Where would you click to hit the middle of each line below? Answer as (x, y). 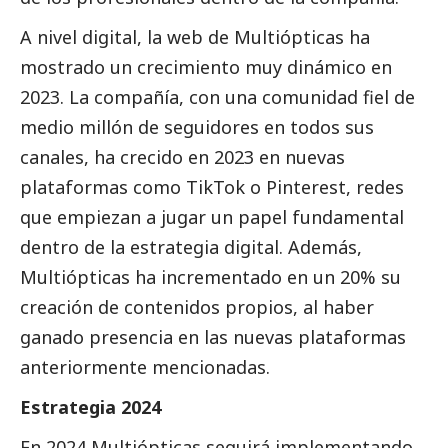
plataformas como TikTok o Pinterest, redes (212, 187)
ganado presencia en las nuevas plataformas (213, 337)
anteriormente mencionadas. (145, 367)
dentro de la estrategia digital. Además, (191, 247)
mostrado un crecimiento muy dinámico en (206, 67)
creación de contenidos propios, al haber (197, 307)
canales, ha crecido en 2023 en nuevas (182, 157)
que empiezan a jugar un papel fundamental (212, 217)
